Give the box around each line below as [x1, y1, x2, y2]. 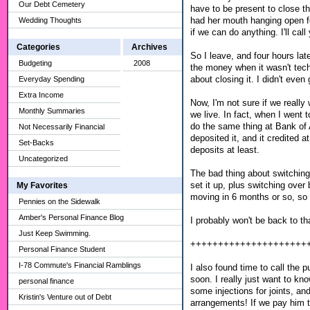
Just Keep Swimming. [19, 229, 91, 237]
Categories [17, 42, 60, 52]
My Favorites [17, 181, 68, 190]
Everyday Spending [19, 75, 84, 83]
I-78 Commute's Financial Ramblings [19, 261, 141, 269]
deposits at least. [190, 144, 259, 155]
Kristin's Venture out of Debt [19, 293, 111, 301]
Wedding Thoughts [19, 16, 82, 24]
